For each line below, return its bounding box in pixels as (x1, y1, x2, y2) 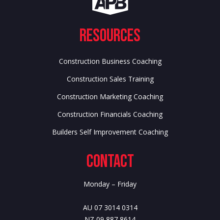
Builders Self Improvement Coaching (52, 127, 168, 137)
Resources (80, 25, 140, 47)
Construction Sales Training (66, 74, 154, 83)
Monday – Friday (83, 179, 137, 189)
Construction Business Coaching (58, 56, 162, 66)
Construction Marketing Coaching (57, 91, 163, 101)
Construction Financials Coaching (57, 109, 163, 119)
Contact (86, 151, 134, 172)
